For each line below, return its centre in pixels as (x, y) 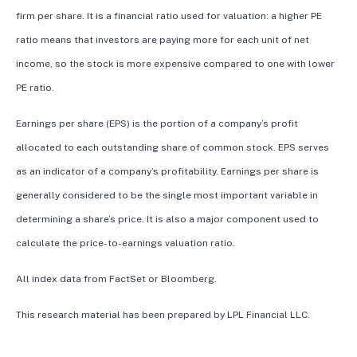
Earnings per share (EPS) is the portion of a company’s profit (157, 124)
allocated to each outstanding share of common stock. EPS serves (173, 148)
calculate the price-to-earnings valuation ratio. (126, 243)
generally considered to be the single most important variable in (167, 196)
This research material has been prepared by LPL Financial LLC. (163, 315)
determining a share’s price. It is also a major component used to (167, 220)
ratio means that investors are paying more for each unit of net (163, 40)
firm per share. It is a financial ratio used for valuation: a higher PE (169, 16)
